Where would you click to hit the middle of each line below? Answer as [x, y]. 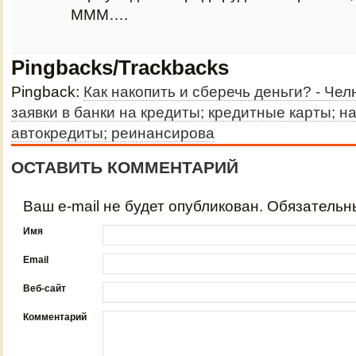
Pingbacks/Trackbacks [120, 68]
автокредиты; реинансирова [113, 133]
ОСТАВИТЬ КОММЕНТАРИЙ [125, 167]
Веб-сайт [44, 288]
